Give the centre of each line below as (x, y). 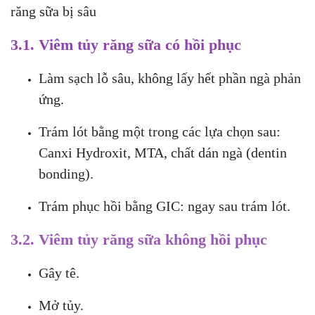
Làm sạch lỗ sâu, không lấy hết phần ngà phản (170, 78)
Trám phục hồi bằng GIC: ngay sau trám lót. (165, 206)
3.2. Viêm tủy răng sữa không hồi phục (139, 239)
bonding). (66, 173)
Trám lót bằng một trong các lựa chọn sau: (160, 131)
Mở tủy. (61, 305)
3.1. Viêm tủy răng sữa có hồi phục (126, 44)
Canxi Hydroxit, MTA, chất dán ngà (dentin (163, 152)
